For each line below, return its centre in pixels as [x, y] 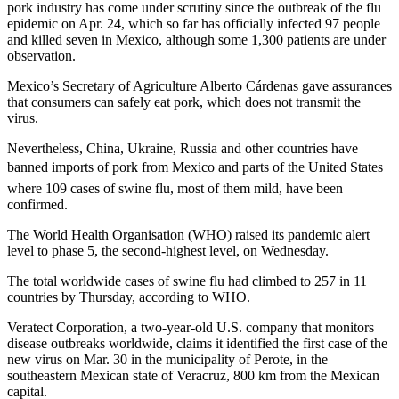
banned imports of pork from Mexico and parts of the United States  [197, 167]
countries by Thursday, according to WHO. [129, 297]
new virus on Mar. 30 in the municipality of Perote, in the [167, 359]
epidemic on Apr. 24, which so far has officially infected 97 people [194, 23]
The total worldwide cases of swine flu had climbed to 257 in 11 [187, 281]
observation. [41, 55]
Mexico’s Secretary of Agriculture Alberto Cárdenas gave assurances [199, 85]
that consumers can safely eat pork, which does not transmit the [184, 102]
